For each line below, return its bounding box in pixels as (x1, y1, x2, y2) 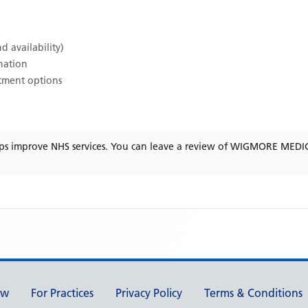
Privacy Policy (115, 286, 182, 300)
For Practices (31, 286, 93, 300)
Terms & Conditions (204, 286, 302, 300)
